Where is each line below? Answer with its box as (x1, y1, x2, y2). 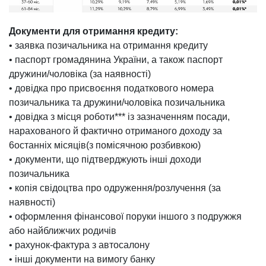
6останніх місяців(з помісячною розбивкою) (9, 140, 201, 150)
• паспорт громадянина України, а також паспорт (9, 54, 223, 65)
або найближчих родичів (9, 225, 116, 236)
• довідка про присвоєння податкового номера (9, 83, 214, 93)
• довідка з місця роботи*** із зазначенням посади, (9, 111, 230, 122)
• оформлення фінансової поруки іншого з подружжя (9, 211, 242, 221)
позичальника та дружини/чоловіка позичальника (9, 97, 225, 107)
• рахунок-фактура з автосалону (9, 239, 150, 250)
